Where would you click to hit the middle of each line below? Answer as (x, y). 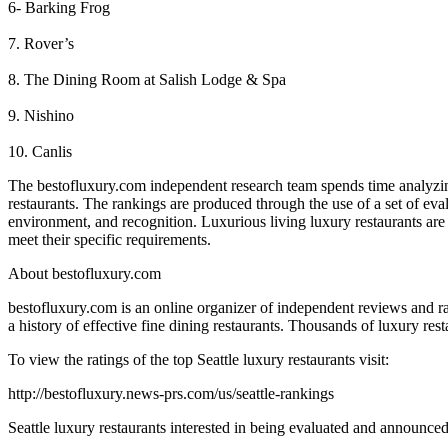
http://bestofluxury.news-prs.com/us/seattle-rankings (171, 393)
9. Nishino (41, 115)
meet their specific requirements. (109, 239)
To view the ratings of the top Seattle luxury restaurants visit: (198, 359)
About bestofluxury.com (84, 273)
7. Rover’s (41, 43)
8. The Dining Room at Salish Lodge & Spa (147, 79)
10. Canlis (40, 151)
